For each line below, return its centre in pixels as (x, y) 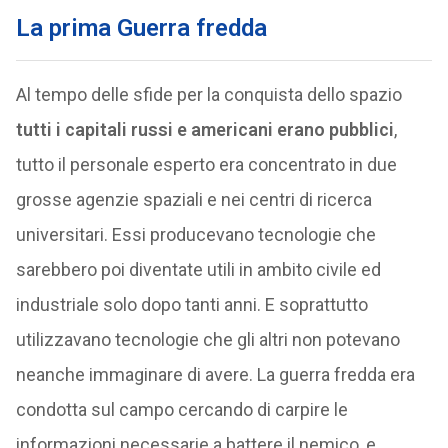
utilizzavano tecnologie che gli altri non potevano (207, 339)
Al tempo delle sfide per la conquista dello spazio (208, 94)
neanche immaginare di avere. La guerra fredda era (215, 374)
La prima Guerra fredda (141, 28)
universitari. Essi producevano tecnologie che (195, 234)
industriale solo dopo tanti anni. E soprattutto (191, 304)
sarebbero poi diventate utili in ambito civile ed (198, 269)
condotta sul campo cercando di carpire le (181, 409)
